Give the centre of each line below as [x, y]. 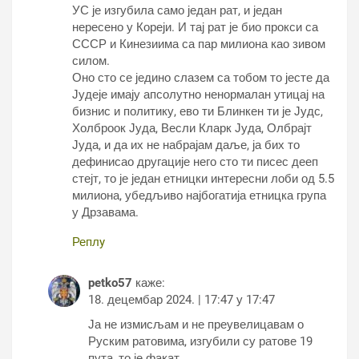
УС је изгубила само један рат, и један [177, 10]
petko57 [110, 283]
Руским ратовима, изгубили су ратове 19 [200, 341]
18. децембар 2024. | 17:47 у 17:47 [182, 300]
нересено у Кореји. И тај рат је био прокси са [195, 27]
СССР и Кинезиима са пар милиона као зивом [199, 44]
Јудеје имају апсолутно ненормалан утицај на [198, 95]
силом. [91, 61]
